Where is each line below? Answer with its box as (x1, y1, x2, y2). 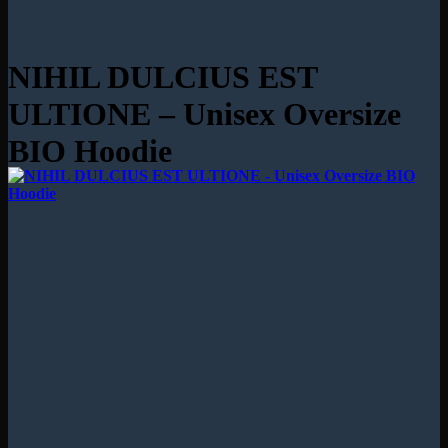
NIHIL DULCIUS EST (8, 59, 317, 96)
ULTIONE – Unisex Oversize (8, 96, 401, 133)
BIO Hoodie (8, 133, 172, 170)
